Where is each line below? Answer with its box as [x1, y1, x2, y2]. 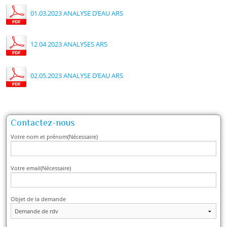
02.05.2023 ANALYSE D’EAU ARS [30, 70, 124, 80]
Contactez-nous [11, 117, 75, 128]
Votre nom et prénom [11, 133, 68, 141]
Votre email [11, 164, 41, 172]
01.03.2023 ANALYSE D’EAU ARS [30, 9, 124, 18]
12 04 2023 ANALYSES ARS [30, 40, 108, 49]
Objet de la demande [11, 195, 66, 203]
